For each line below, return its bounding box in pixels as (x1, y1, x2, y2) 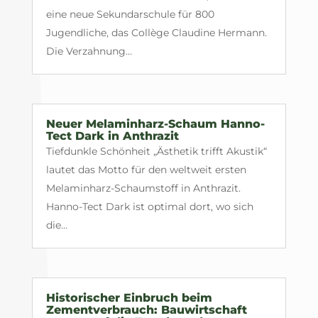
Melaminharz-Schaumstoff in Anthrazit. (45, 182, 241, 195)
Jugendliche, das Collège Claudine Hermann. (45, 26, 267, 39)
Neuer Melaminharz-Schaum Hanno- (45, 117, 265, 131)
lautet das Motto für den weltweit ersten (45, 163, 246, 177)
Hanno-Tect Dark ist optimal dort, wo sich (45, 200, 253, 214)
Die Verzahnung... (45, 44, 132, 57)
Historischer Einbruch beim (45, 291, 212, 305)
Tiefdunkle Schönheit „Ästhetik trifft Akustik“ (45, 145, 267, 158)
